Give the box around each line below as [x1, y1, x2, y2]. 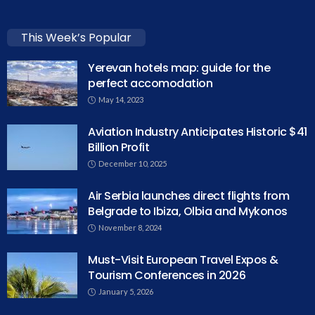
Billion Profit [88, 139, 150, 156]
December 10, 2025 [98, 159, 167, 169]
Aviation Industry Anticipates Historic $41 [88, 124, 307, 141]
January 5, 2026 [98, 287, 153, 297]
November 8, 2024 [98, 223, 162, 233]
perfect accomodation [88, 75, 213, 92]
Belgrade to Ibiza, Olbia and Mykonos [88, 203, 288, 220]
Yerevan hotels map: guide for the [88, 60, 271, 77]
